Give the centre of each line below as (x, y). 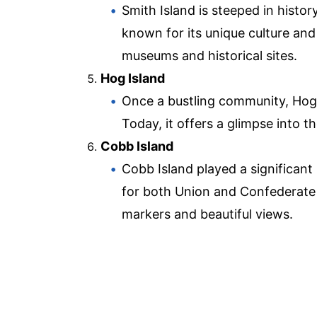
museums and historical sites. (209, 55)
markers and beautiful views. (207, 214)
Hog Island (133, 78)
